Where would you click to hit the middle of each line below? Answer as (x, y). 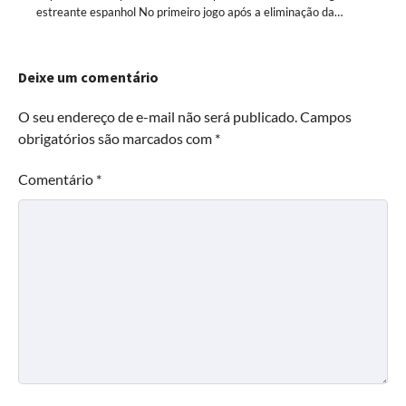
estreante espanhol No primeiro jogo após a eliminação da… (189, 11)
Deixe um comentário (88, 77)
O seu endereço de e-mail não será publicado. (158, 116)
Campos (326, 116)
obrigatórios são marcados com (116, 138)
